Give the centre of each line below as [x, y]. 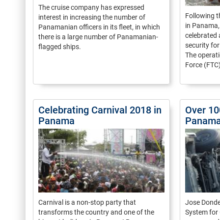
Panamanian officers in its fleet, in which [99, 27]
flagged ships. [60, 47]
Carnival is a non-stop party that [87, 202]
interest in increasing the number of [92, 17]
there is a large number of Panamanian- [98, 37]
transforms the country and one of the [96, 212]
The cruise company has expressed [91, 8]
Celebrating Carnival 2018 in [100, 110]
